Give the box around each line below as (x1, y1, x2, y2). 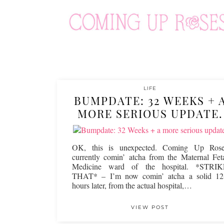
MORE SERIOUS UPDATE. (77, 106, 223, 121)
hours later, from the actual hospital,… (72, 180, 192, 190)
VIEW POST (131, 204, 169, 210)
